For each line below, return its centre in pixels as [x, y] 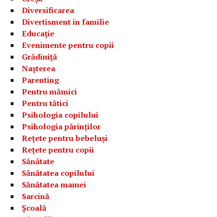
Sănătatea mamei [54, 184]
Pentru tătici [45, 103]
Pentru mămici [50, 91]
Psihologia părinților [62, 126]
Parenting [41, 80]
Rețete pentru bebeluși [65, 138]
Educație [38, 33]
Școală [34, 208]
